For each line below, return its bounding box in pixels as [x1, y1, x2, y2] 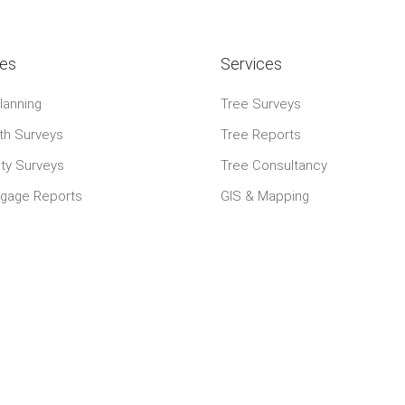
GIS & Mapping [221, 187, 309, 204]
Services [221, 53, 282, 73]
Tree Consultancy [221, 156, 327, 174]
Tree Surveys [221, 95, 301, 112]
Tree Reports [221, 126, 301, 143]
